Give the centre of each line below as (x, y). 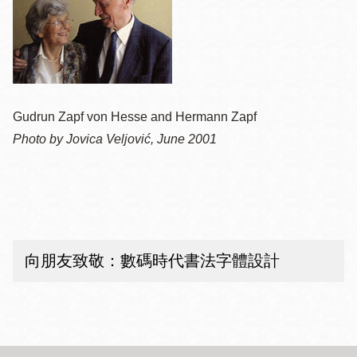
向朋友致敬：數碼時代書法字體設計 (152, 261)
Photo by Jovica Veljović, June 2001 (115, 139)
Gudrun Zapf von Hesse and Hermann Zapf (135, 117)
